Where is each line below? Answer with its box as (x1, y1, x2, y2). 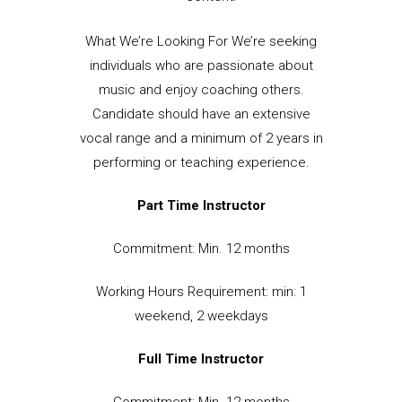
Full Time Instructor (138, 350, 264, 367)
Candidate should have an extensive (92, 105, 310, 122)
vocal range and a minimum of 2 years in (79, 129, 323, 146)
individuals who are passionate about (89, 57, 313, 74)
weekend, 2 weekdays (134, 307, 268, 324)
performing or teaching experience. (92, 153, 310, 170)
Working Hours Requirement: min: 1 (95, 283, 307, 300)
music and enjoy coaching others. (98, 81, 304, 98)
